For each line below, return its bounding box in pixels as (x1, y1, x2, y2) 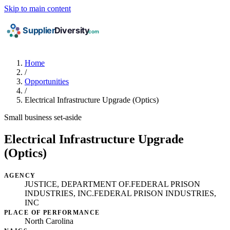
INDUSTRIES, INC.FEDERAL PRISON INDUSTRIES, (25, 188, 216, 198)
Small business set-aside (4, 113, 82, 122)
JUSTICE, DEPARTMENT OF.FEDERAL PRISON (25, 179, 200, 188)
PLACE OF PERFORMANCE (4, 208, 100, 216)
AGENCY (4, 171, 36, 179)
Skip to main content (4, 4, 71, 13)
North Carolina (25, 216, 73, 225)
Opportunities (25, 77, 69, 86)
